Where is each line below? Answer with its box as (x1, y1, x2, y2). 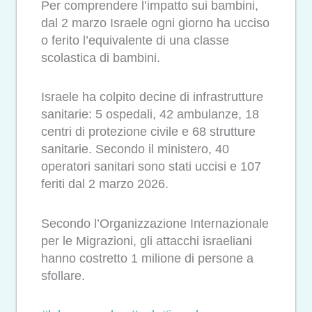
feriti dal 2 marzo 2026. (41, 177, 169, 192)
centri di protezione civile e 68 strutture (41, 125, 256, 139)
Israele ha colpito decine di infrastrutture (41, 90, 263, 104)
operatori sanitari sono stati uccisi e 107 (41, 159, 261, 174)
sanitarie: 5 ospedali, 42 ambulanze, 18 (41, 107, 259, 122)
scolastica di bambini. (41, 50, 160, 65)
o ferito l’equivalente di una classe (41, 33, 229, 47)
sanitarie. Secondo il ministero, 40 (41, 142, 229, 157)
